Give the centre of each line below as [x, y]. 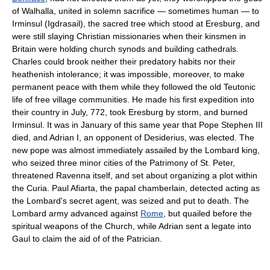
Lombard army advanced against [76, 213]
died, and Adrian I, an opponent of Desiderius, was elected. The [133, 137]
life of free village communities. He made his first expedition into [133, 99]
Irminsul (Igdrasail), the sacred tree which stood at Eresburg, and [136, 23]
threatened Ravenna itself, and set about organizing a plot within [135, 175]
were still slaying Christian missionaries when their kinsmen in [129, 36]
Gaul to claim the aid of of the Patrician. [87, 238]
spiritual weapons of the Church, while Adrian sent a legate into [132, 226]
